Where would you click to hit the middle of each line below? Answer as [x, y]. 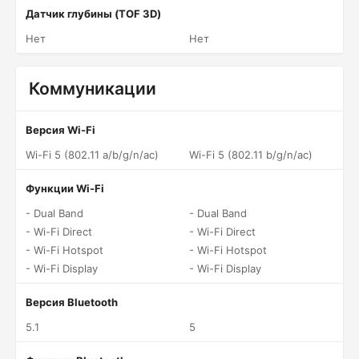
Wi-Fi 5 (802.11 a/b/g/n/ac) [92, 155]
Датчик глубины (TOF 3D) [93, 14]
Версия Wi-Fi [61, 130]
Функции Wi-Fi [65, 188]
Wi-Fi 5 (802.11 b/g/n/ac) [251, 155]
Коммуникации [93, 89]
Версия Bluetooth [72, 302]
